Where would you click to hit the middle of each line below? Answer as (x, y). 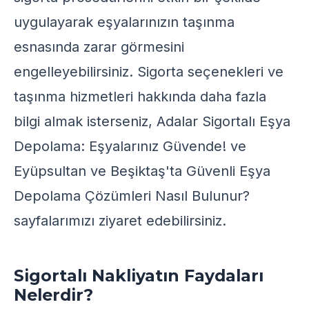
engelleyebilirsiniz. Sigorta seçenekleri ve (149, 72)
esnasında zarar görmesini (99, 47)
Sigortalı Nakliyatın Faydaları (139, 276)
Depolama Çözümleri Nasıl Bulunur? (132, 196)
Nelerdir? (53, 295)
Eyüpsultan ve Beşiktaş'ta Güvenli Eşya (142, 171)
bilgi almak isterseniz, (85, 121)
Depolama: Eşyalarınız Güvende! (120, 146)
